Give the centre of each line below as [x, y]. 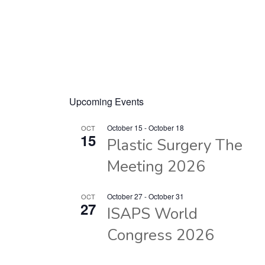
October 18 [167, 127]
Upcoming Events [107, 101]
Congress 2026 [161, 235]
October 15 [125, 127]
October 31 [167, 196]
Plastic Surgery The [175, 145]
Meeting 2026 [156, 167]
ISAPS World [153, 214]
